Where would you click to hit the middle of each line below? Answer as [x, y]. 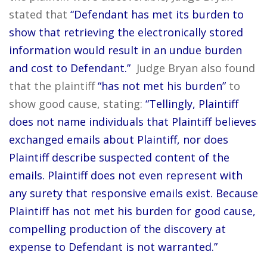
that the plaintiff [53, 86]
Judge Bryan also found [193, 68]
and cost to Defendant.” [70, 68]
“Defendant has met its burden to [157, 14]
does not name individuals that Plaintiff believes [133, 122]
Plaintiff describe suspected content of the [119, 157]
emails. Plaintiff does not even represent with [126, 175]
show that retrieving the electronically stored [126, 32]
